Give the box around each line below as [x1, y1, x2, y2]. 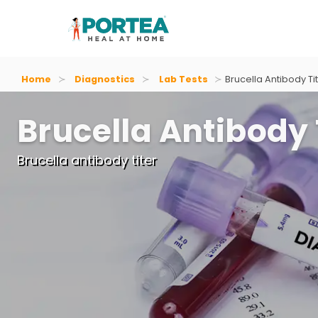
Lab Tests [158, 73, 208, 85]
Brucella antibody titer [17, 151, 157, 169]
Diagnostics [75, 73, 136, 85]
